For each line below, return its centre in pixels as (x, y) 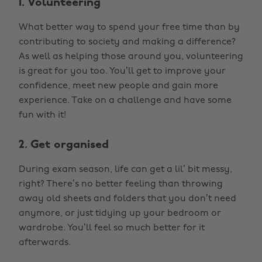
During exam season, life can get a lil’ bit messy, (125, 170)
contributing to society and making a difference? (127, 42)
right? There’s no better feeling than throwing (121, 184)
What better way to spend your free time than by (129, 27)
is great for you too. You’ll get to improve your (122, 71)
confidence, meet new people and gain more (118, 86)
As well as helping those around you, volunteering (131, 57)
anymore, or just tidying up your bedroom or (120, 213)
